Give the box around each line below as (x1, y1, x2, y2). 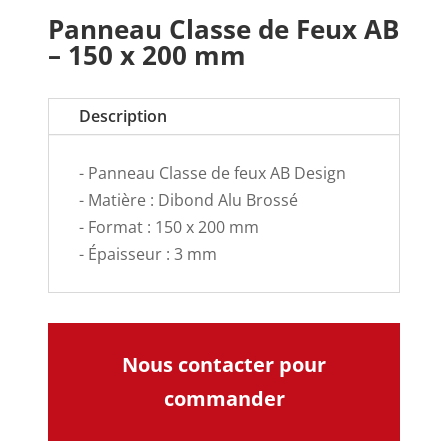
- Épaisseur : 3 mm (79, 242, 218, 265)
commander (163, 384, 285, 412)
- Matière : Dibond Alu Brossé (79, 188, 299, 211)
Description (79, 104, 168, 127)
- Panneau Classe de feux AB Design (79, 161, 347, 184)
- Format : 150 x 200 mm (79, 215, 260, 238)
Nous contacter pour (122, 350, 326, 378)
